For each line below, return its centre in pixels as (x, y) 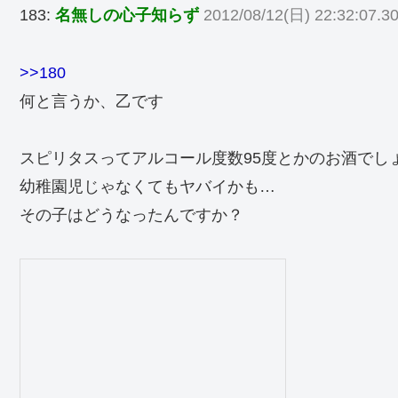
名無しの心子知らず (127, 16)
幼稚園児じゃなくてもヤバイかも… (147, 187)
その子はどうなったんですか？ (131, 215)
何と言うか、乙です (92, 101)
